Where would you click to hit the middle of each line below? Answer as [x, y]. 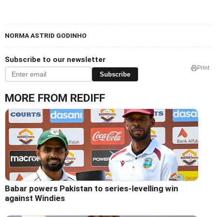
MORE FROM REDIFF [55, 98]
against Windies [35, 198]
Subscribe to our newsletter [55, 60]
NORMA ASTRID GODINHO [46, 36]
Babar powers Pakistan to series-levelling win [92, 189]
